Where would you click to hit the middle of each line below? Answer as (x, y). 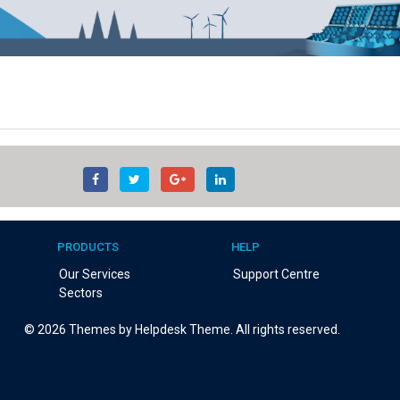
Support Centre (276, 275)
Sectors (81, 293)
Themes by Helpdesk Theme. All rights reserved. (203, 330)
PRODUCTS (88, 247)
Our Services (95, 275)
